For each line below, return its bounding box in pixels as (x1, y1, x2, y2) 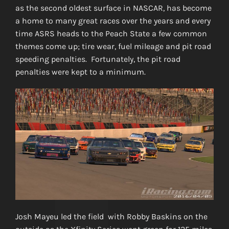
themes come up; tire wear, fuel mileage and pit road (15, 41, 211, 52)
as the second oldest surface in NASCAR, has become (15, 3, 212, 13)
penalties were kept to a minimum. (15, 67, 146, 77)
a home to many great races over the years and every (15, 16, 211, 26)
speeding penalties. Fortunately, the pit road (15, 54, 180, 64)
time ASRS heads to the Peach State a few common (15, 29, 207, 39)
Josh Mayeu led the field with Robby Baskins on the (15, 212, 208, 222)
